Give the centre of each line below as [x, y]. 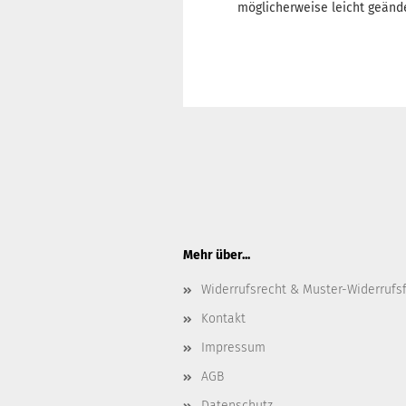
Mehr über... [217, 255]
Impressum [233, 348]
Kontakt [223, 319]
